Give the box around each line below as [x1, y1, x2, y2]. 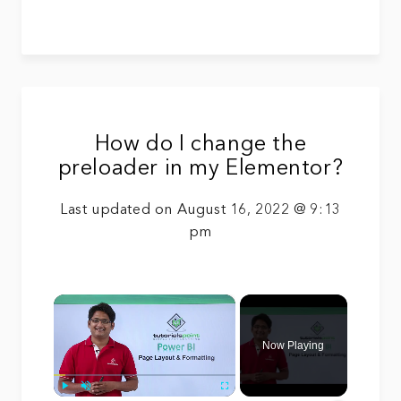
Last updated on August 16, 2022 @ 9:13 [60, 202, 341, 218]
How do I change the [94, 133, 307, 156]
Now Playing [262, 338, 325, 352]
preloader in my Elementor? [57, 158, 344, 180]
